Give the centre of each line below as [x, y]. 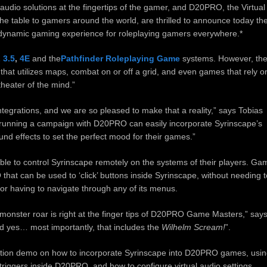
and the [45, 59]
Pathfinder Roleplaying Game [120, 59]
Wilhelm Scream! [193, 227]
